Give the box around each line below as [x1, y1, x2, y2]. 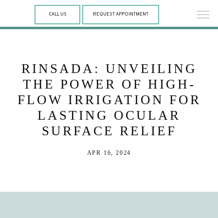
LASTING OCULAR [37, 108, 181, 123]
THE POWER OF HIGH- [22, 77, 196, 91]
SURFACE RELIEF [41, 124, 177, 138]
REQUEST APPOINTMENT [93, 12, 148, 18]
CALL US [48, 12, 67, 18]
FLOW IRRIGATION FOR [17, 92, 201, 107]
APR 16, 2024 [87, 149, 131, 156]
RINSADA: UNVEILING [21, 61, 197, 76]
